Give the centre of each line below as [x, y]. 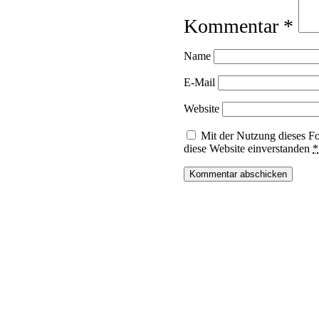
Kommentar [234, 26]
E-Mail [199, 83]
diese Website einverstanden [248, 149]
